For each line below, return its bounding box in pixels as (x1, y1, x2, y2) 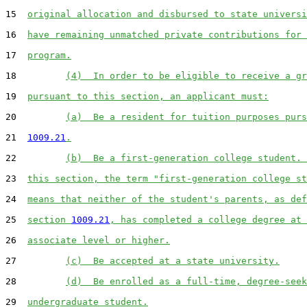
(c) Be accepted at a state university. (66, 255, 280, 266)
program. (27, 49, 71, 60)
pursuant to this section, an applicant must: (27, 90, 269, 101)
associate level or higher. (27, 234, 170, 245)
